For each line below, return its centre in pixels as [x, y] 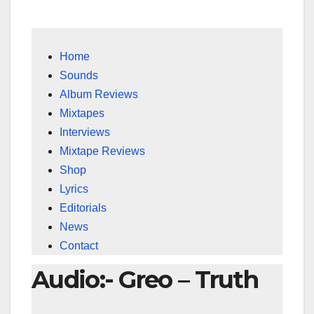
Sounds [79, 76]
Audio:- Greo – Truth [145, 280]
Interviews [85, 132]
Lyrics [74, 189]
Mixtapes [82, 114]
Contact [79, 246]
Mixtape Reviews [102, 151]
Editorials [83, 208]
